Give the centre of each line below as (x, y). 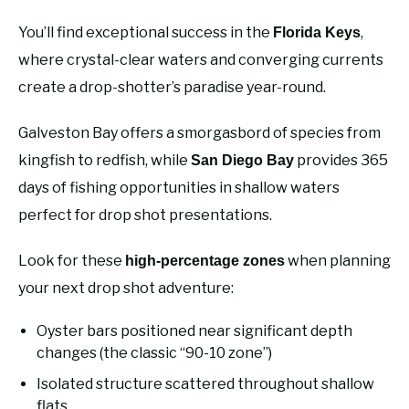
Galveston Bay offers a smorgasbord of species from (199, 133)
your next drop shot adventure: (126, 288)
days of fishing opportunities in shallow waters (179, 188)
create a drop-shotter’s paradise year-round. (172, 88)
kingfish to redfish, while (105, 161)
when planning (338, 261)
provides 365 (341, 161)
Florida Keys (317, 33)
